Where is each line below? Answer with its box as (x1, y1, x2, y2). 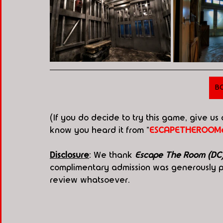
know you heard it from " (50, 126, 149, 135)
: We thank (89, 151, 135, 160)
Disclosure (50, 151, 89, 160)
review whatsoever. (50, 176, 130, 185)
